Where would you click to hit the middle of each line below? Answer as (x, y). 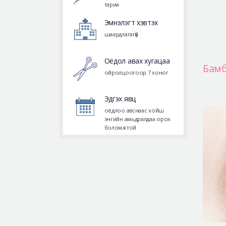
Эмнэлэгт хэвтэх (131, 22)
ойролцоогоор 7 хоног (136, 72)
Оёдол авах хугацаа (137, 61)
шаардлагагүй (121, 34)
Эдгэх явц (120, 99)
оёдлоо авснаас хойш (134, 110)
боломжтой (120, 128)
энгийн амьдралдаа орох (137, 119)
